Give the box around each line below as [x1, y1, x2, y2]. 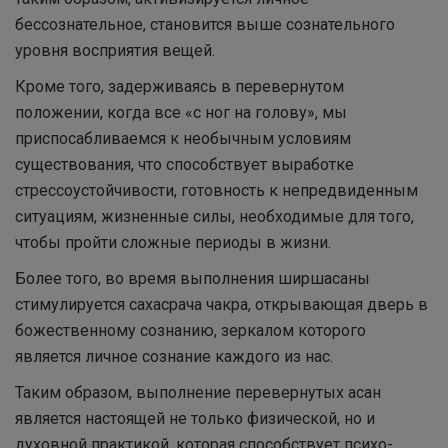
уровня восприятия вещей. [15, 41, 215, 60]
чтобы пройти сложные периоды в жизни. [15, 233, 331, 252]
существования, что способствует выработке [15, 155, 354, 174]
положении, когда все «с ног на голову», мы [15, 103, 347, 122]
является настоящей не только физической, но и [15, 409, 375, 428]
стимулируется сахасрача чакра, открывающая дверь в [15, 295, 428, 314]
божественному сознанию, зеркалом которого [15, 321, 366, 340]
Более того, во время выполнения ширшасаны [15, 269, 370, 288]
